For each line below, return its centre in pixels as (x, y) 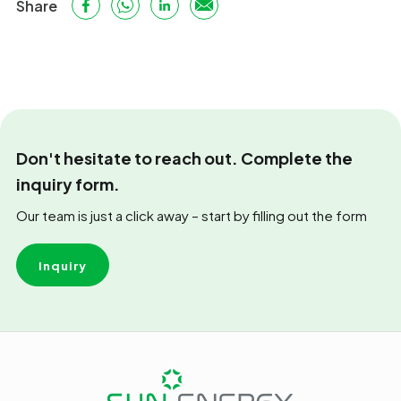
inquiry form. (68, 184)
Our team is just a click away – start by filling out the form (192, 215)
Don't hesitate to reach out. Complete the (184, 158)
